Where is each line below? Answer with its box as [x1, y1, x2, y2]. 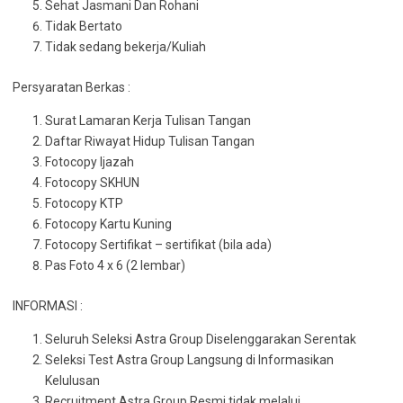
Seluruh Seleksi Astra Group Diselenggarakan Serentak [45, 332, 356, 346]
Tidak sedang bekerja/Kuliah [45, 40, 206, 54]
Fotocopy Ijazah [45, 155, 134, 169]
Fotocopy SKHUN [45, 175, 139, 190]
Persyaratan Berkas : [13, 80, 130, 94]
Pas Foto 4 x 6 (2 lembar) [45, 258, 185, 273]
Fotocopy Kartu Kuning [45, 217, 172, 231]
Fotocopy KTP [45, 196, 123, 210]
